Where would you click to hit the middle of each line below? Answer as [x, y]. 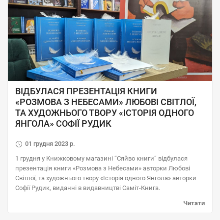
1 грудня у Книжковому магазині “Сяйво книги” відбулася [101, 158]
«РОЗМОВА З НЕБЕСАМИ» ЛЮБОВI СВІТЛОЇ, [106, 102]
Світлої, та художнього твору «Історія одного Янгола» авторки [106, 178]
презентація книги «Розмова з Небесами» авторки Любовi [103, 168]
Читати [194, 203]
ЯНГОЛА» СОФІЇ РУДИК [63, 124]
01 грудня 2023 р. [50, 144]
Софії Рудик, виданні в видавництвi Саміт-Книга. [88, 188]
